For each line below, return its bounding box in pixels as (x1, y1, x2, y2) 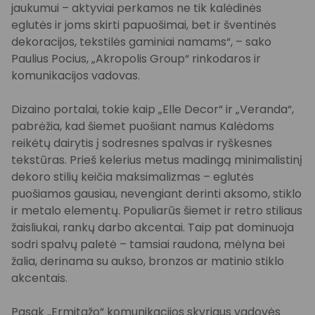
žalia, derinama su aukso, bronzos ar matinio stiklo (11, 253, 284, 269)
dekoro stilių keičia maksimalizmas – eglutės (11, 169, 254, 185)
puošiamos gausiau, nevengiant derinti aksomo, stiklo (11, 186, 302, 202)
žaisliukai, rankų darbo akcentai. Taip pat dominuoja (11, 219, 294, 236)
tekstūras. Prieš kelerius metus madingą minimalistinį (11, 152, 302, 168)
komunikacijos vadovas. (11, 67, 140, 84)
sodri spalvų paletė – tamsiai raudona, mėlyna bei (11, 236, 285, 252)
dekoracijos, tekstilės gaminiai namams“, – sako (11, 34, 271, 50)
